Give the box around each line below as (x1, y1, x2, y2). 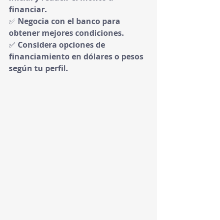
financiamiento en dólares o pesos (9, 51, 145, 62)
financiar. (9, 4, 47, 15)
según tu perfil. (9, 63, 68, 74)
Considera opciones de (18, 39, 107, 50)
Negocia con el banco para (18, 16, 122, 27)
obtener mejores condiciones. (9, 27, 124, 38)
